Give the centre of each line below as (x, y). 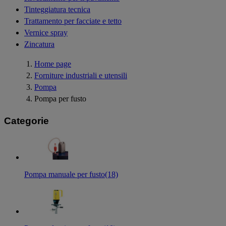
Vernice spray (46, 32)
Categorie (26, 121)
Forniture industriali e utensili (81, 75)
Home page (53, 64)
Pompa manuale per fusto (65, 175)
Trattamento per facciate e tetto (73, 21)
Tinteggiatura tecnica (57, 9)
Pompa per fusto (60, 98)
